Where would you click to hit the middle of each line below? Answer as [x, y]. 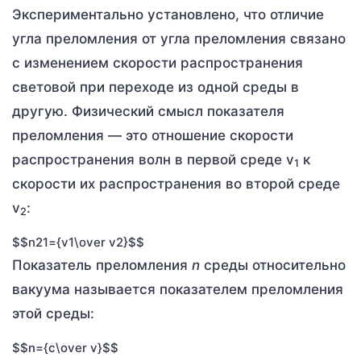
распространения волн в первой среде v [153, 160]
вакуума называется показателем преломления [178, 290]
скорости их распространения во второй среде [176, 184]
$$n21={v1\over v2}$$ [78, 243]
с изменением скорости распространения [158, 63]
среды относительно [273, 266]
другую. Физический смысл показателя [148, 112]
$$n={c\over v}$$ [65, 348]
